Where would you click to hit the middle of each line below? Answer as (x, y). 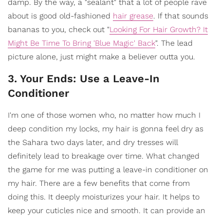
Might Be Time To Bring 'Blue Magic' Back (82, 43)
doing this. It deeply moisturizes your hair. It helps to (104, 197)
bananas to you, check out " (59, 30)
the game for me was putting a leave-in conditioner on (108, 170)
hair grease (133, 16)
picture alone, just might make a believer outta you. (101, 57)
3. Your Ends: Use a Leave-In (84, 79)
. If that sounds (181, 16)
